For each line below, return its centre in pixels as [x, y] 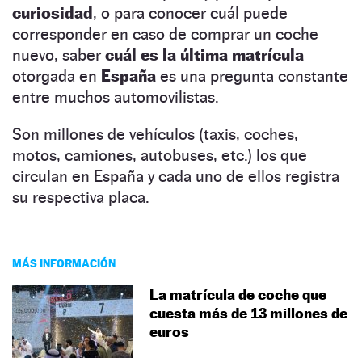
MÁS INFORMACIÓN [64, 263]
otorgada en [57, 76]
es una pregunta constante [254, 76]
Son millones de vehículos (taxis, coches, [155, 134]
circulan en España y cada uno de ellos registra [176, 176]
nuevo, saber [57, 55]
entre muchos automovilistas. [116, 97]
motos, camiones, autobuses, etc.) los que [160, 155]
